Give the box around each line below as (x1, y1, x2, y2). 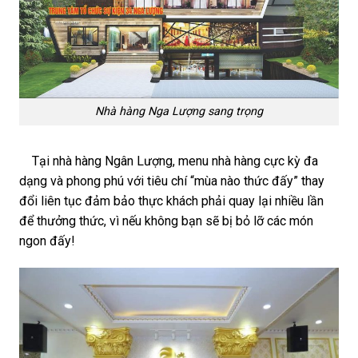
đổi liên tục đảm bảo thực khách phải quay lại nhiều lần (19, 193, 324, 209)
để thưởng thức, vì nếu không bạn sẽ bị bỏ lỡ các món (19, 213, 313, 229)
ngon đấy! (19, 233, 75, 249)
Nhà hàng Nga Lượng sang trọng (95, 105, 263, 119)
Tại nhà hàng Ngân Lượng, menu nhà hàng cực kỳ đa (19, 153, 318, 169)
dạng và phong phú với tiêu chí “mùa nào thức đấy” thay (19, 173, 324, 189)
